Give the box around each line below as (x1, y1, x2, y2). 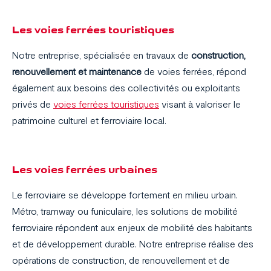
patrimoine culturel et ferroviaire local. (12, 114, 166, 126)
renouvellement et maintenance (12, 65, 142, 77)
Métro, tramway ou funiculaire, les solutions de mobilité (12, 205, 238, 217)
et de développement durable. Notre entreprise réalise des (12, 238, 253, 250)
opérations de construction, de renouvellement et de (12, 254, 230, 266)
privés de (12, 98, 53, 110)
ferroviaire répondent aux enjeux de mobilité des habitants (12, 221, 252, 233)
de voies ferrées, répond (142, 65, 246, 77)
